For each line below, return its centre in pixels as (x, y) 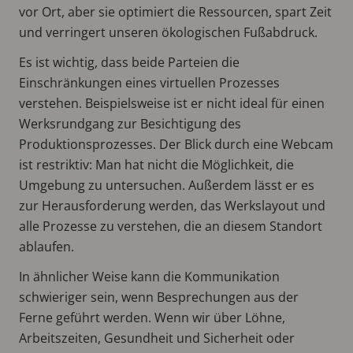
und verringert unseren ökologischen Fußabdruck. (168, 32)
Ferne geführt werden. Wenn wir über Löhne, (152, 317)
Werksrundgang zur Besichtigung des (130, 123)
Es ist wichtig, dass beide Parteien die (129, 62)
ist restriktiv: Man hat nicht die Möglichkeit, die (156, 164)
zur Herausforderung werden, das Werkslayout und (172, 205)
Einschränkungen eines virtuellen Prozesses (149, 82)
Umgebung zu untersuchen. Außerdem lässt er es (167, 185)
